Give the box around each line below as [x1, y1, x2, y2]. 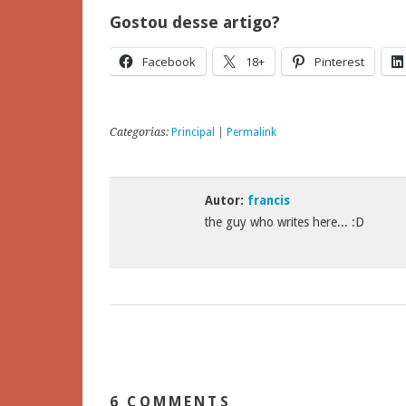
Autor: [205, 193, 247, 208]
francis [247, 193, 290, 208]
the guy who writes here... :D [205, 215, 364, 230]
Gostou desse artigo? [110, 13, 280, 33]
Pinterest [314, 53, 364, 71]
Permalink [227, 126, 276, 140]
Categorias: [110, 126, 171, 140]
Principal [171, 126, 215, 140]
